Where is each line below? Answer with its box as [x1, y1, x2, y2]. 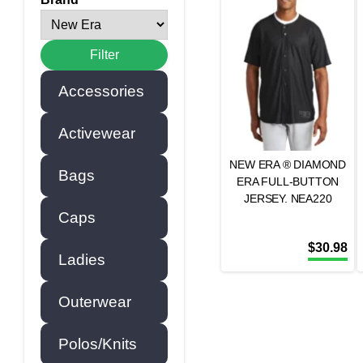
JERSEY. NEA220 [244, 192, 332, 205]
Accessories [58, 83, 144, 100]
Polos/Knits [58, 335, 137, 352]
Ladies [58, 251, 105, 268]
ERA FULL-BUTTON [237, 175, 340, 188]
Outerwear [58, 293, 131, 310]
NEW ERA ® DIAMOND [229, 158, 347, 171]
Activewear [58, 125, 135, 142]
